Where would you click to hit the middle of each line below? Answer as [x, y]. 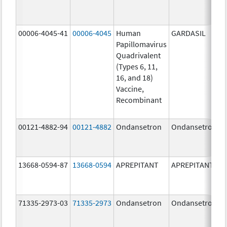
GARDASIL [189, 33]
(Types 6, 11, [137, 66]
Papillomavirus [142, 44]
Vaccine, [130, 88]
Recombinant [139, 100]
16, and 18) [135, 77]
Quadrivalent [139, 55]
